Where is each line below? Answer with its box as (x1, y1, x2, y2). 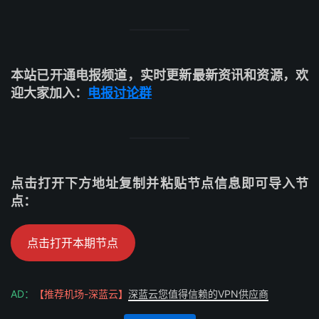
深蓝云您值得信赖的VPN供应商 (128, 288, 268, 300)
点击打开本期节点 (27, 235, 119, 250)
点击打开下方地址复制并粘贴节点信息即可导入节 (11, 176, 308, 191)
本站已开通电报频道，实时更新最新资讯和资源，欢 (11, 68, 308, 83)
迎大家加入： (11, 85, 88, 100)
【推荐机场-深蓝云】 (34, 288, 128, 300)
